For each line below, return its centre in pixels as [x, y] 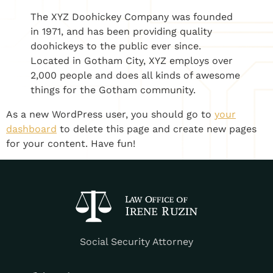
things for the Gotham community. [113, 90]
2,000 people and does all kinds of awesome [135, 75]
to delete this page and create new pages [157, 129]
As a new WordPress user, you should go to [110, 114]
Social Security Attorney [136, 241]
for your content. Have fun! [71, 143]
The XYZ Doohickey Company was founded [132, 16]
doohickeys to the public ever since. [116, 46]
